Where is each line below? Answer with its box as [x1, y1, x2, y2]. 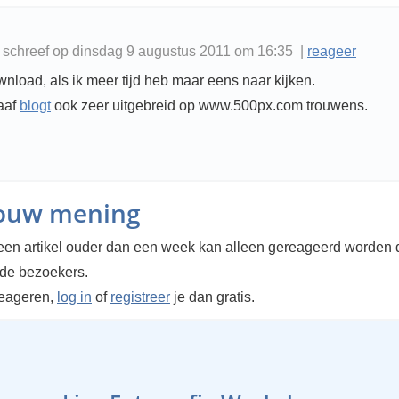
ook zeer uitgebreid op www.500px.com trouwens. [51, 98, 368, 113]
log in [57, 289, 92, 305]
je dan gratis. [170, 289, 255, 305]
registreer [110, 289, 170, 305]
